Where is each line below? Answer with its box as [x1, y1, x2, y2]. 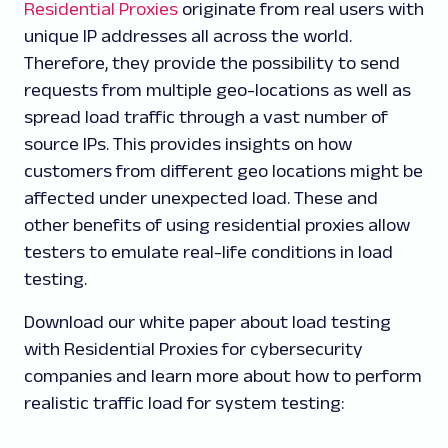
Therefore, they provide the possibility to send [24, 52, 400, 73]
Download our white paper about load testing [24, 311, 391, 332]
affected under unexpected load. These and [24, 187, 378, 208]
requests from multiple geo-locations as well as [24, 79, 411, 100]
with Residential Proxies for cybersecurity [24, 338, 363, 359]
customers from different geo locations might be [24, 160, 423, 181]
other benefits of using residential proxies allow [24, 214, 410, 235]
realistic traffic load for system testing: [24, 392, 344, 413]
